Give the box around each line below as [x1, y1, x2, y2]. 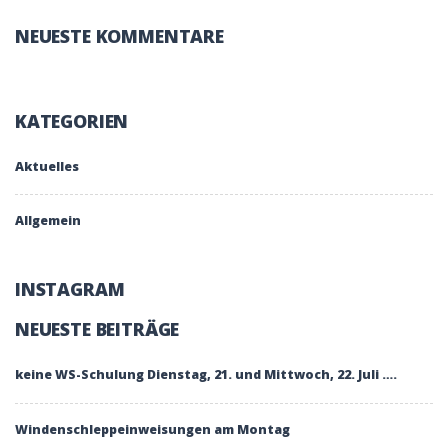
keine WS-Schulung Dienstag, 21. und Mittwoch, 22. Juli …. [15, 366, 397, 384]
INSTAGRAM [15, 277, 125, 302]
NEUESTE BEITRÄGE [15, 317, 180, 342]
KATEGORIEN [15, 108, 129, 133]
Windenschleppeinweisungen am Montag [15, 420, 290, 438]
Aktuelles [15, 158, 79, 175]
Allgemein [15, 212, 81, 230]
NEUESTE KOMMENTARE [15, 23, 224, 48]
